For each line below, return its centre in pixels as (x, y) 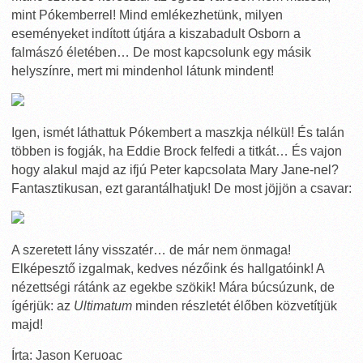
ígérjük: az (43, 306)
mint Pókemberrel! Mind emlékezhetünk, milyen (147, 15)
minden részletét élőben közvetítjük (235, 306)
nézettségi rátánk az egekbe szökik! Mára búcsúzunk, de (173, 287)
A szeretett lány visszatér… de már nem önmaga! (151, 250)
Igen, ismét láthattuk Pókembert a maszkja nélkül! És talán (178, 132)
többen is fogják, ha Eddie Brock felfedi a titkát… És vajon (177, 151)
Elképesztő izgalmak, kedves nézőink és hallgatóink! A (168, 269)
